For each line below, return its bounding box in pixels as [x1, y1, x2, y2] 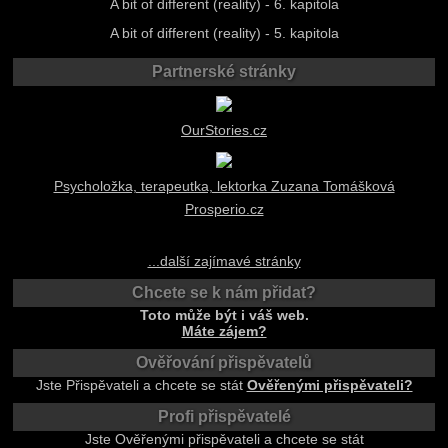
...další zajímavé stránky [147, 253, 301, 270]
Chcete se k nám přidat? [132, 284, 316, 302]
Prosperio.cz [184, 201, 264, 218]
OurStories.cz [181, 122, 267, 139]
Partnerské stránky [152, 63, 296, 81]
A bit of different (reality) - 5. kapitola [109, 25, 339, 42]
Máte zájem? [181, 323, 267, 340]
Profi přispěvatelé [157, 408, 291, 426]
